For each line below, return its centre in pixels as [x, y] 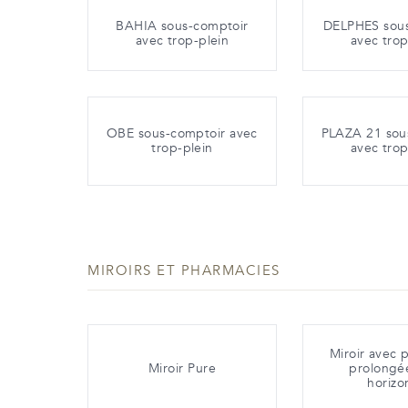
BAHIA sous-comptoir [182, 26]
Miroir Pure [182, 369]
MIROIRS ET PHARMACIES [184, 271]
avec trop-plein [182, 41]
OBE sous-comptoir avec [182, 134]
